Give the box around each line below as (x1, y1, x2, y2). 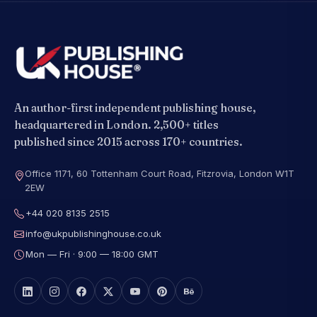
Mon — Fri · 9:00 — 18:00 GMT (25, 248, 158, 260)
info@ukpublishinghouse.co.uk (25, 228, 161, 240)
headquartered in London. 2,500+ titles (14, 118, 219, 132)
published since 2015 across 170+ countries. (14, 135, 243, 149)
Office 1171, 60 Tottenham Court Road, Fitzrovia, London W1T (25, 168, 294, 180)
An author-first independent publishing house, (14, 101, 255, 115)
